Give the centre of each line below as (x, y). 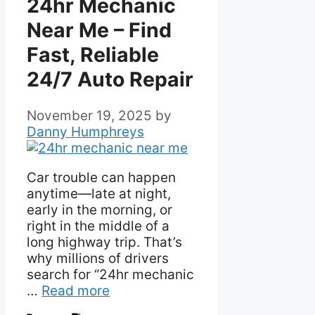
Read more (76, 291)
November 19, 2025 (89, 116)
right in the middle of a (98, 226)
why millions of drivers (98, 259)
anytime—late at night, (99, 194)
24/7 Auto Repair (110, 79)
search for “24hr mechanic (110, 275)
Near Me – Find (99, 30)
